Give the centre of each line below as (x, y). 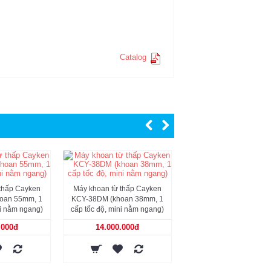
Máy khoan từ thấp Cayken (117, 188)
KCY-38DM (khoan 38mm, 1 (117, 199)
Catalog (133, 57)
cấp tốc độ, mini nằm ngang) (117, 209)
